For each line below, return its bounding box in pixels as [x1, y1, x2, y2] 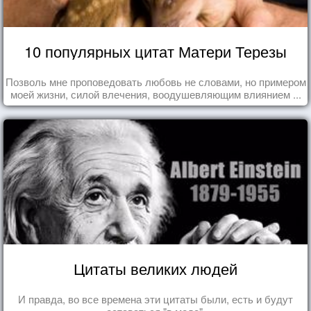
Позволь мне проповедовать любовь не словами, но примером [5, 74, 306, 90]
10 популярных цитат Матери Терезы [24, 40, 287, 62]
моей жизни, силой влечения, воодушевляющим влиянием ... [10, 87, 301, 102]
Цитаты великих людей [74, 258, 237, 280]
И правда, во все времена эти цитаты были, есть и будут [18, 292, 293, 307]
